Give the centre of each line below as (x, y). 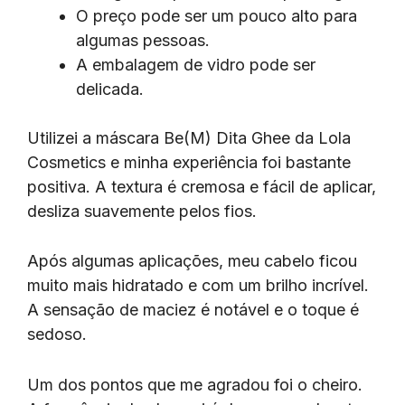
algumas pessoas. (143, 40)
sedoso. (57, 334)
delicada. (110, 89)
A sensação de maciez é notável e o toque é (193, 310)
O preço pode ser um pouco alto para (217, 15)
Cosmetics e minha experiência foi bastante (189, 162)
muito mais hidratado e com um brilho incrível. (198, 286)
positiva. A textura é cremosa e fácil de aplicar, (202, 186)
